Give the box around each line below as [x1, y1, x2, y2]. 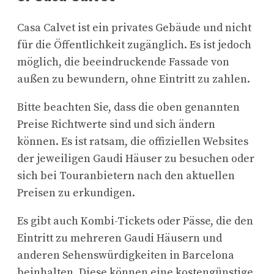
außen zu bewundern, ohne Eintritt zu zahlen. [17, 72, 250, 87]
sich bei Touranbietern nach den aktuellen [17, 169, 235, 183]
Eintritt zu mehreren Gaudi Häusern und [17, 231, 222, 246]
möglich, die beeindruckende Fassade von [17, 55, 229, 70]
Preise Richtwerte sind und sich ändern [17, 117, 215, 132]
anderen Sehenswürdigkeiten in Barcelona [17, 248, 234, 263]
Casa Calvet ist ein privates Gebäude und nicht [17, 21, 251, 35]
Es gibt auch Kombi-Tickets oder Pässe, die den [17, 214, 253, 229]
